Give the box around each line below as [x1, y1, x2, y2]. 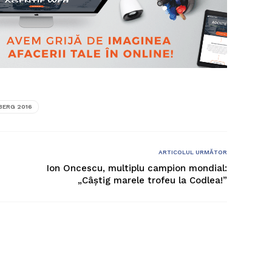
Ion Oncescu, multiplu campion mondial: [47, 163, 227, 174]
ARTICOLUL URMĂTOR [158, 149, 227, 156]
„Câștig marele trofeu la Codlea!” [78, 175, 227, 186]
